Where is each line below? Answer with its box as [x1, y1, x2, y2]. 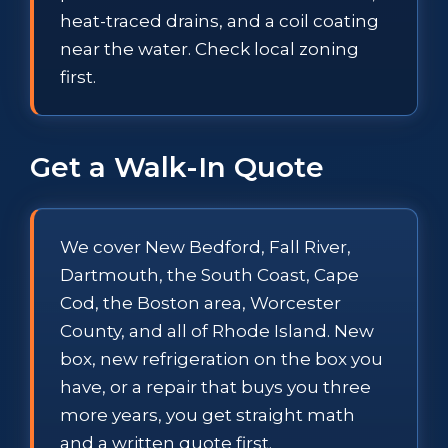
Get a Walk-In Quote [30, 149, 324, 184]
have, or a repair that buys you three [60, 376, 371, 397]
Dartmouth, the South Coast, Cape [60, 264, 359, 285]
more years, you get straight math [60, 404, 355, 425]
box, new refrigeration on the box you [60, 348, 383, 369]
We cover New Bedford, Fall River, [60, 236, 351, 257]
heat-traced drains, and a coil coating [60, 10, 379, 31]
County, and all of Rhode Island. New [60, 320, 374, 341]
